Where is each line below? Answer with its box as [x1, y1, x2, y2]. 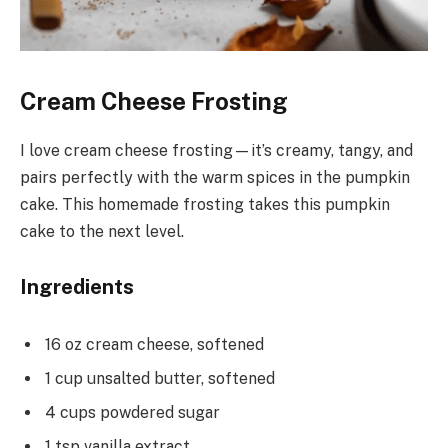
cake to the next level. [20, 221, 184, 241]
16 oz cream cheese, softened [45, 334, 264, 354]
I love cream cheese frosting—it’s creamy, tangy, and [20, 140, 413, 160]
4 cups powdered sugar [45, 402, 220, 422]
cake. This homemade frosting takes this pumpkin [20, 194, 390, 214]
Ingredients [20, 275, 134, 300]
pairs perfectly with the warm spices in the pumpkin [20, 167, 410, 187]
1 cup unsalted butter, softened [45, 368, 275, 388]
